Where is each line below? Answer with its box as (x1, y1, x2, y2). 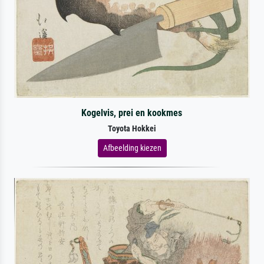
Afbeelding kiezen (103, 143, 161, 153)
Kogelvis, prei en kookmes (81, 107, 183, 118)
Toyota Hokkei (108, 123, 156, 134)
